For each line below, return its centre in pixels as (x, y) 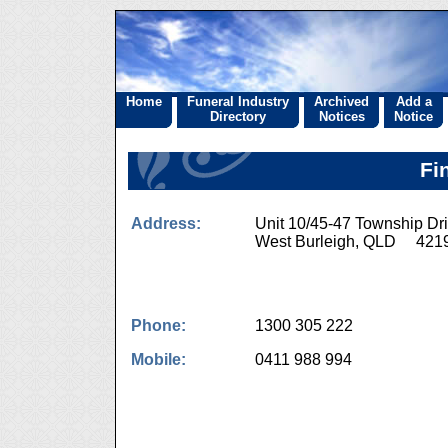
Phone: (158, 325)
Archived (341, 101)
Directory (238, 116)
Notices (341, 116)
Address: (166, 223)
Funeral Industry (238, 101)
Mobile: (158, 359)
